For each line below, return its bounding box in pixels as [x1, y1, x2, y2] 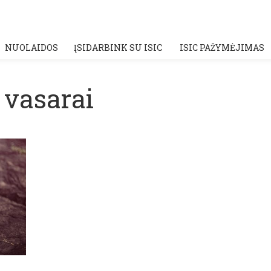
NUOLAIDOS [5, 42, 58, 53]
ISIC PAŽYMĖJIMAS [179, 42, 264, 53]
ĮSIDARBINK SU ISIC [74, 42, 162, 53]
